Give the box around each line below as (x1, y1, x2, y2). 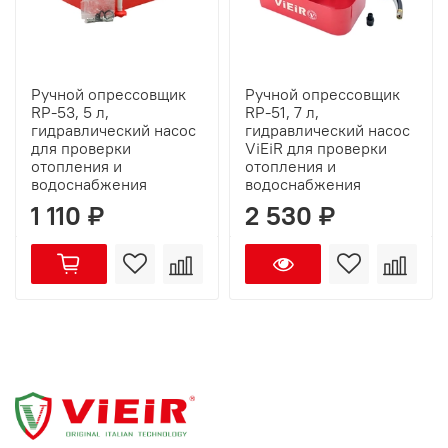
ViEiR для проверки (245, 138, 387, 159)
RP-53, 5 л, (31, 102, 109, 123)
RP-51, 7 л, (245, 102, 319, 123)
